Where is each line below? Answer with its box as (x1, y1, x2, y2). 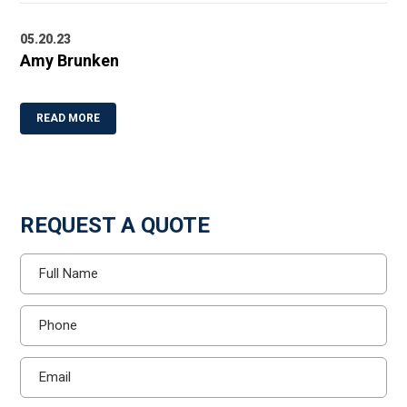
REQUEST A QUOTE (20, 212, 211, 238)
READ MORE (36, 111, 101, 124)
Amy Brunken (20, 50, 120, 70)
